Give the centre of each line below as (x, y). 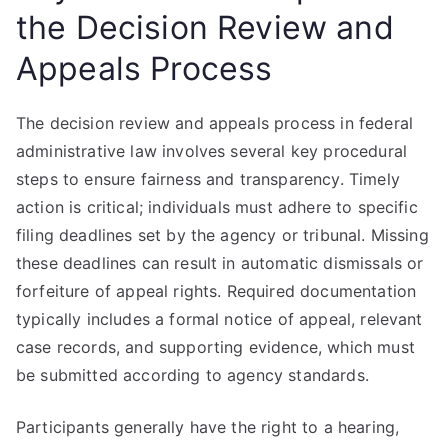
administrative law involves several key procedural (212, 151)
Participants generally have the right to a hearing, (208, 427)
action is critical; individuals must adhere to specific (217, 207)
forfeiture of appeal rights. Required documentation (216, 291)
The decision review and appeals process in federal (215, 123)
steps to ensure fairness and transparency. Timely (208, 179)
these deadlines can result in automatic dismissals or (220, 263)
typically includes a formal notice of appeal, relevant (219, 319)
